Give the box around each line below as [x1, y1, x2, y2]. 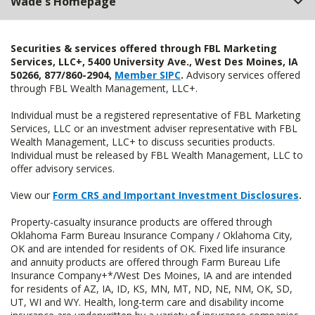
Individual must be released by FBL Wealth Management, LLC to [11, 148, 303, 162]
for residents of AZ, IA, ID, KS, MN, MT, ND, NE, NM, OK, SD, [11, 282, 292, 296]
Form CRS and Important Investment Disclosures [53, 188, 299, 202]
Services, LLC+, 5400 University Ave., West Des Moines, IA [11, 55, 298, 69]
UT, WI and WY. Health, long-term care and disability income [11, 295, 284, 309]
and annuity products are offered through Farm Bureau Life [11, 255, 281, 269]
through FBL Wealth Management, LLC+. [11, 82, 198, 96]
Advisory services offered [184, 68, 300, 82]
